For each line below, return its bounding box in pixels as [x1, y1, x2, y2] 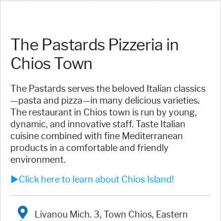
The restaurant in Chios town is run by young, [10, 107, 197, 118]
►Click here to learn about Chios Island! [10, 174, 174, 185]
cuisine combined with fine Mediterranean [10, 131, 183, 142]
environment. [10, 154, 66, 166]
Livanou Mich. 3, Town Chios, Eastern [33, 209, 188, 220]
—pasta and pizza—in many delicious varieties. [10, 95, 200, 107]
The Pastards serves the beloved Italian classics [10, 83, 206, 95]
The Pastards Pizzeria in [10, 35, 179, 55]
